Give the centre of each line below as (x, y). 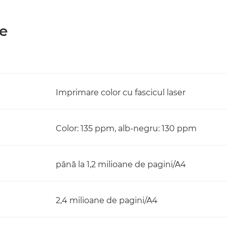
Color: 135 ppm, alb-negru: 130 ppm (126, 128)
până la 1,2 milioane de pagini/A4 (121, 164)
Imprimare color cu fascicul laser (121, 92)
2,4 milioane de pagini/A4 (107, 200)
